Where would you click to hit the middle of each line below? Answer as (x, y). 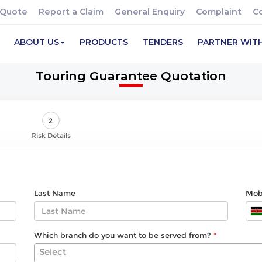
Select (52, 252)
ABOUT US (37, 42)
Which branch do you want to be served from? (122, 235)
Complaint (219, 12)
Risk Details (51, 135)
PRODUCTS (104, 42)
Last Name (54, 193)
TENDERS (163, 42)
